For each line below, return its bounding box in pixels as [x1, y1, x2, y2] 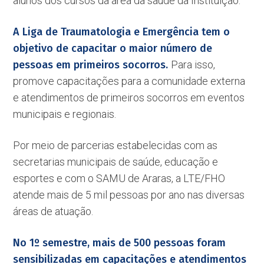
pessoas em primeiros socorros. [13, 58, 171, 71]
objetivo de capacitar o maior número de [13, 42, 213, 55]
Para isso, [171, 58, 216, 71]
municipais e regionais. [13, 108, 117, 120]
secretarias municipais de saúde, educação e [13, 156, 219, 168]
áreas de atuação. [13, 205, 94, 217]
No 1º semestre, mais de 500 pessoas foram [13, 236, 226, 249]
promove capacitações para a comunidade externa [13, 75, 246, 87]
